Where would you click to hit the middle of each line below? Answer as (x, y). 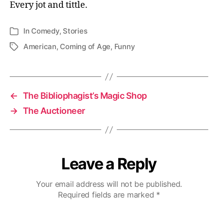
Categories (28, 32)
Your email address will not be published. (109, 184)
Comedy (45, 31)
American (40, 46)
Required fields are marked (107, 195)
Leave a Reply (109, 164)
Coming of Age (85, 46)
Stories (75, 31)
